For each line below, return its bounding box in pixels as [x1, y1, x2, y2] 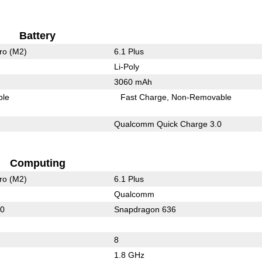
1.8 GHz [113, 250, 144, 260]
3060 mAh [113, 77, 152, 87]
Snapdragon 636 [113, 204, 176, 214]
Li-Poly [113, 61, 139, 71]
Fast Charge [120, 92, 167, 102]
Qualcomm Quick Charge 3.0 [113, 119, 222, 129]
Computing [9, 157, 65, 169]
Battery [19, 29, 56, 42]
